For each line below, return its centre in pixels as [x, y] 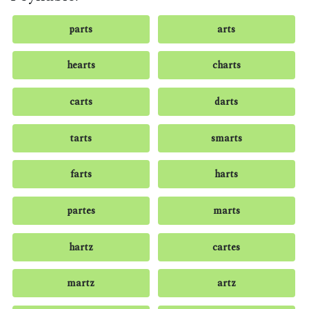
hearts [81, 66]
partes [81, 210]
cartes [227, 247]
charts [226, 66]
